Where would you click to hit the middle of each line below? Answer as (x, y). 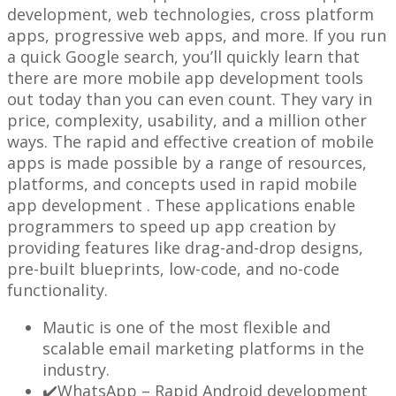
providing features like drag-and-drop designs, (185, 247)
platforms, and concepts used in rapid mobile (182, 183)
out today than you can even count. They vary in (190, 99)
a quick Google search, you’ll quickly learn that (183, 56)
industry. (76, 369)
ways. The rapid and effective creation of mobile (190, 141)
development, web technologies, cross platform (190, 14)
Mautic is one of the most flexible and (187, 327)
